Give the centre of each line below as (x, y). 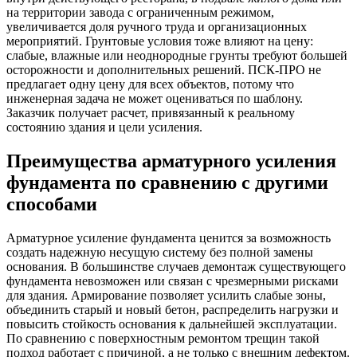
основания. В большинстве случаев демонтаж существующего (176, 266)
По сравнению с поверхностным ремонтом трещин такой (163, 338)
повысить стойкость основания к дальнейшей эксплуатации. (172, 324)
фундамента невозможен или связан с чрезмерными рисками (173, 280)
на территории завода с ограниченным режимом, (140, 12)
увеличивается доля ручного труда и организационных (157, 26)
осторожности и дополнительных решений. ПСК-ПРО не (164, 69)
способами (52, 204)
